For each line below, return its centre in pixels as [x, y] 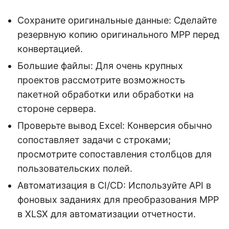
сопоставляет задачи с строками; [94, 140]
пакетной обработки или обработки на [106, 95]
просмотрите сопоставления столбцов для [114, 154]
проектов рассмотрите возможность [101, 80]
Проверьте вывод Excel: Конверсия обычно [115, 126]
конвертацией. [50, 49]
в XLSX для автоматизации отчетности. [107, 214]
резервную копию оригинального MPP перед [118, 35]
